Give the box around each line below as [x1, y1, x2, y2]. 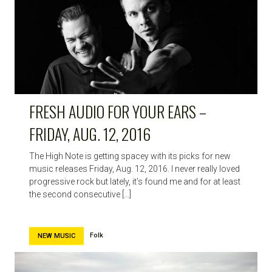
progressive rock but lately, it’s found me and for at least [29, 177, 240, 187]
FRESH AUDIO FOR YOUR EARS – [29, 100, 206, 124]
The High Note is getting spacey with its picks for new [29, 151, 231, 161]
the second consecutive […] [29, 189, 131, 200]
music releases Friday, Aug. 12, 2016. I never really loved [29, 164, 240, 174]
